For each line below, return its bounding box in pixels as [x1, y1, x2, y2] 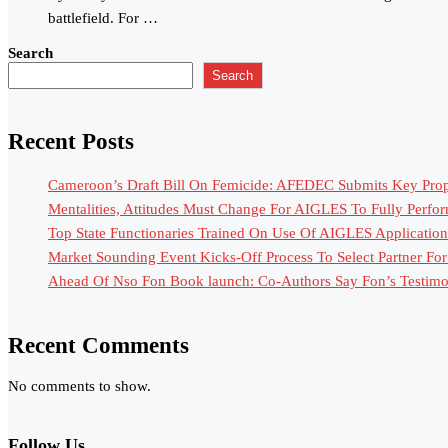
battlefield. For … [48, 9, 158, 26]
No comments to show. [8, 377, 151, 394]
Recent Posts [8, 128, 134, 154]
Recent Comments [8, 333, 189, 359]
